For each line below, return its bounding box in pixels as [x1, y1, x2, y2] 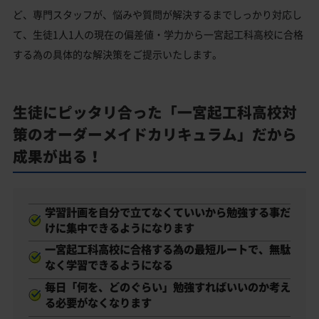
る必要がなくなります [44, 294, 152, 311]
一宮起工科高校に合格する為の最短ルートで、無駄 [44, 241, 291, 258]
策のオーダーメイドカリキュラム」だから [13, 122, 297, 145]
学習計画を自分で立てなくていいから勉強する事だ [44, 203, 291, 220]
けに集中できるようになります [44, 219, 194, 236]
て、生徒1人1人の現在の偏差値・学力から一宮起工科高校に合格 [13, 26, 303, 41]
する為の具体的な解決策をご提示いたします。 [13, 46, 222, 61]
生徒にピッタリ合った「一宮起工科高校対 [13, 100, 297, 123]
